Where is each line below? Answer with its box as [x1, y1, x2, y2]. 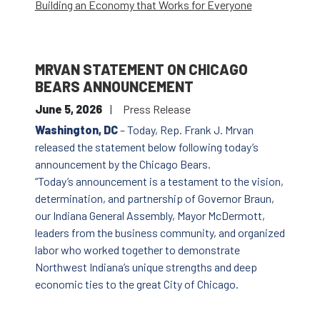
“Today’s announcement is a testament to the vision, [34, 174, 284, 189]
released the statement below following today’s [34, 140, 259, 154]
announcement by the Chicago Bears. [34, 157, 211, 171]
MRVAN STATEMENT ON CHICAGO [34, 61, 248, 79]
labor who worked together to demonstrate [34, 243, 240, 257]
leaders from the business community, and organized [34, 226, 285, 240]
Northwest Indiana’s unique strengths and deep [34, 260, 257, 274]
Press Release [122, 102, 191, 116]
